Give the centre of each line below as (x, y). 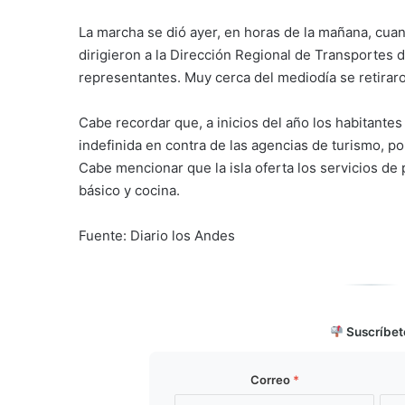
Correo (271, 379)
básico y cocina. (129, 190)
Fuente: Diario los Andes (157, 235)
